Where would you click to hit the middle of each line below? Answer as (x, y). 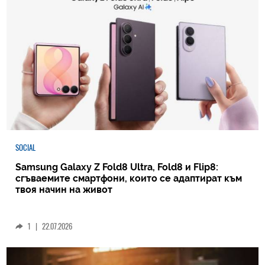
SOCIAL (26, 147)
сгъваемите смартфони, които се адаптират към (129, 178)
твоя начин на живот (64, 189)
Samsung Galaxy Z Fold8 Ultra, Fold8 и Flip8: (117, 167)
